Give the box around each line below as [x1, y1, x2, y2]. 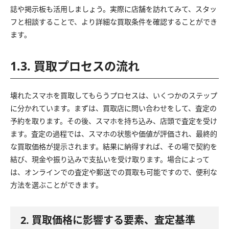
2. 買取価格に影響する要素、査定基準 [20, 213, 195, 227]
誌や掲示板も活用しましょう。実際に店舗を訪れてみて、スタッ [10, 4, 217, 14]
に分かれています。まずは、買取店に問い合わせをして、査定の [10, 103, 217, 113]
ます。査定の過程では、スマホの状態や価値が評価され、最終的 [10, 128, 217, 139]
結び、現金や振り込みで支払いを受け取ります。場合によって [10, 154, 210, 164]
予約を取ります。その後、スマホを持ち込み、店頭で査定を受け [10, 116, 217, 126]
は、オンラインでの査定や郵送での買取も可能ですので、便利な [10, 167, 217, 177]
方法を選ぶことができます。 [10, 179, 103, 190]
